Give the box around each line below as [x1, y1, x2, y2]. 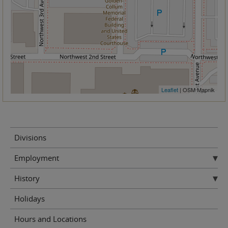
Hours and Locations [14, 214, 87, 224]
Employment [14, 153, 59, 163]
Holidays [14, 193, 45, 204]
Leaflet [161, 85, 178, 94]
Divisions [14, 132, 46, 143]
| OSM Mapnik [178, 85, 215, 94]
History [14, 173, 40, 184]
